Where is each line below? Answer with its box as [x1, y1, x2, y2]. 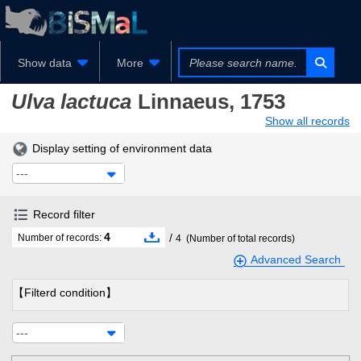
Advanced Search [251, 253, 341, 267]
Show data [18, 56, 72, 69]
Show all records [265, 114, 350, 127]
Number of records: [18, 232, 104, 244]
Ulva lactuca [11, 89, 131, 114]
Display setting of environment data [32, 141, 212, 155]
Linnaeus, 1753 [137, 89, 285, 114]
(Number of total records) [186, 232, 295, 244]
